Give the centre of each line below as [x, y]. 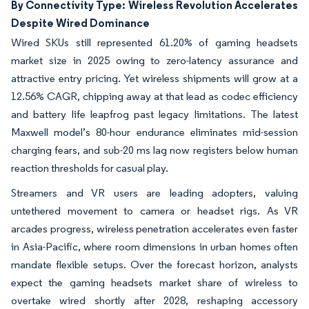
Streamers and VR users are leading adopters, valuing [154, 192]
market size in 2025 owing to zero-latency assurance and [154, 60]
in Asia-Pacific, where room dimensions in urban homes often [154, 246]
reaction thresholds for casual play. [90, 168]
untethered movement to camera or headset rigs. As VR [154, 210]
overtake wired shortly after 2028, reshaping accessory [154, 300]
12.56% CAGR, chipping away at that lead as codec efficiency [154, 96]
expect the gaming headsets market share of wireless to [154, 282]
